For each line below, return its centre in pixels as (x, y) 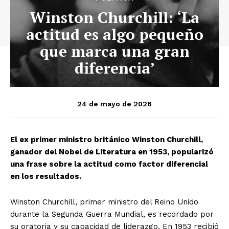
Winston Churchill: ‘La (114, 17)
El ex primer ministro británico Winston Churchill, (107, 139)
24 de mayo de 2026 (114, 104)
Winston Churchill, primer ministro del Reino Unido (104, 202)
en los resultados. (46, 176)
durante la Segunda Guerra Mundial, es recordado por (112, 214)
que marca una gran (114, 51)
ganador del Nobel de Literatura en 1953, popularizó (112, 152)
